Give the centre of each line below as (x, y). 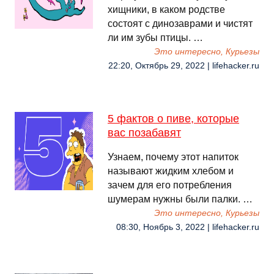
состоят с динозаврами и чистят (180, 24)
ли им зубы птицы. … (155, 38)
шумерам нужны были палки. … (180, 199)
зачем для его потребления (170, 185)
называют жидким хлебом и (171, 171)
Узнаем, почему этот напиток (173, 157)
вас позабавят (144, 133)
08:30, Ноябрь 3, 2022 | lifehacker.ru (188, 227)
